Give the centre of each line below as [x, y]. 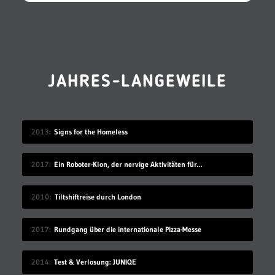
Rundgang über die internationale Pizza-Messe [127, 229]
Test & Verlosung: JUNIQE [95, 261]
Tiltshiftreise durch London [98, 196]
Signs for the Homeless [91, 131]
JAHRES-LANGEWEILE [137, 82]
